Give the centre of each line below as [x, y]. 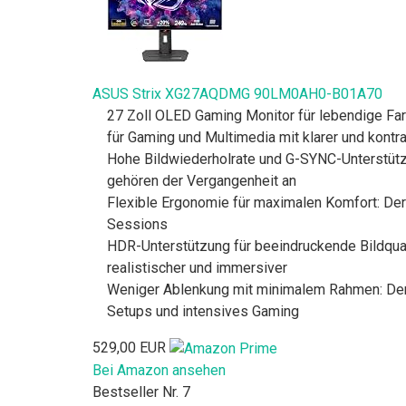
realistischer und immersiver [197, 268]
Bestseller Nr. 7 [141, 391]
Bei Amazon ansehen [159, 370]
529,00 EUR [129, 348]
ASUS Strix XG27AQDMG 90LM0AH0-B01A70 [237, 94]
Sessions [137, 225]
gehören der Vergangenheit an [202, 181]
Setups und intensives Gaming [203, 312]
